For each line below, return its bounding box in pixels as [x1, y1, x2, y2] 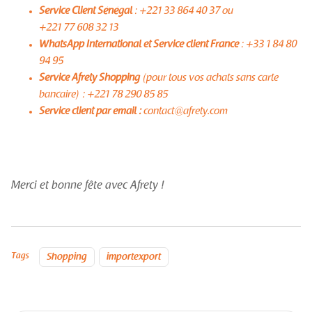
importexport [107, 252, 161, 263]
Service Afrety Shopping [39, 72, 142, 84]
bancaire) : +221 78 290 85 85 [39, 89, 168, 100]
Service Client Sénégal [39, 6, 132, 17]
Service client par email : [39, 106, 141, 117]
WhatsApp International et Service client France [39, 39, 241, 50]
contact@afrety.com [141, 106, 228, 117]
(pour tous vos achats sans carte [142, 72, 279, 84]
